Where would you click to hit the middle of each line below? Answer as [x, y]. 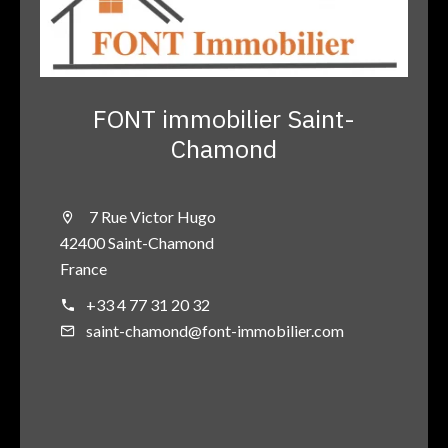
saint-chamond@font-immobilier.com [215, 331]
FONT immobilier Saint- [224, 119]
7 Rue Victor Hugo [151, 217]
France [83, 269]
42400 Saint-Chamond [137, 243]
